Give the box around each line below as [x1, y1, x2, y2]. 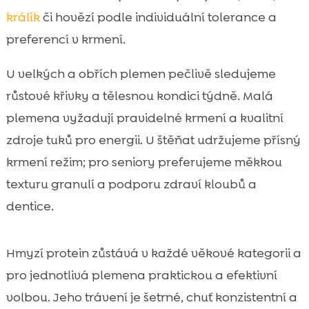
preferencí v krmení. [6, 30, 126, 48]
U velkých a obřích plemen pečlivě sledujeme [6, 65, 276, 82]
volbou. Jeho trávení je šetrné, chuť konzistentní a [6, 288, 297, 306]
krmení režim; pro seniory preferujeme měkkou [6, 153, 282, 170]
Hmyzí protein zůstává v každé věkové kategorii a [6, 244, 301, 261]
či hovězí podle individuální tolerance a [39, 8, 277, 26]
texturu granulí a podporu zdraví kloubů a [6, 175, 257, 192]
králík [6, 8, 40, 26]
